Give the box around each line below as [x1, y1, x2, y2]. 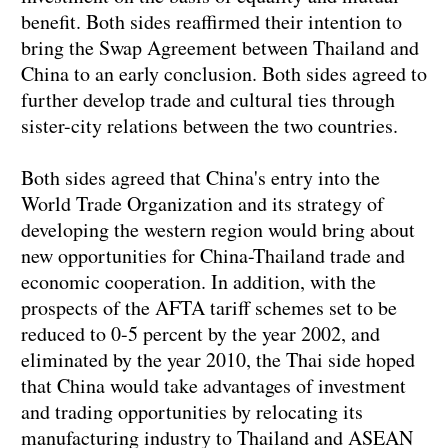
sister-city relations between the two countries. [21, 112, 398, 140]
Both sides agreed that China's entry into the [21, 164, 380, 192]
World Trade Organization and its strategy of [21, 190, 384, 218]
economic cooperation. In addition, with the [21, 268, 376, 296]
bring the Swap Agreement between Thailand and [21, 34, 419, 62]
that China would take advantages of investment [21, 372, 406, 400]
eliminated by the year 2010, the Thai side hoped [21, 346, 415, 374]
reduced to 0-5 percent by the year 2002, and [21, 320, 380, 348]
